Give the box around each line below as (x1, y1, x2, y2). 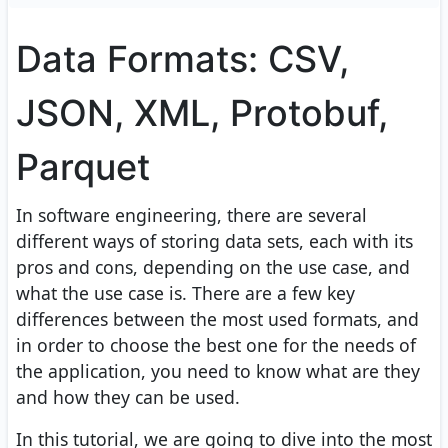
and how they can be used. (16, 384, 240, 409)
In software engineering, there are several (16, 202, 367, 227)
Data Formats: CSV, (16, 36, 349, 81)
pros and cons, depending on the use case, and (16, 254, 410, 279)
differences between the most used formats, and (16, 306, 419, 331)
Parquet (16, 144, 150, 189)
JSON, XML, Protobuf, (16, 90, 388, 135)
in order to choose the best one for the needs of (16, 332, 416, 357)
